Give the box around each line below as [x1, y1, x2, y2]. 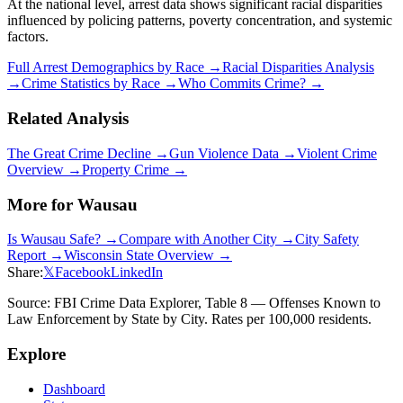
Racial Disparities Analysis [222, 59, 374, 76]
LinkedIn [111, 264, 163, 281]
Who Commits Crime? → [178, 76, 324, 92]
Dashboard [43, 381, 105, 397]
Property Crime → [82, 161, 187, 177]
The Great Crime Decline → [7, 145, 169, 161]
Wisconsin [64, 247, 122, 264]
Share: [7, 264, 43, 281]
